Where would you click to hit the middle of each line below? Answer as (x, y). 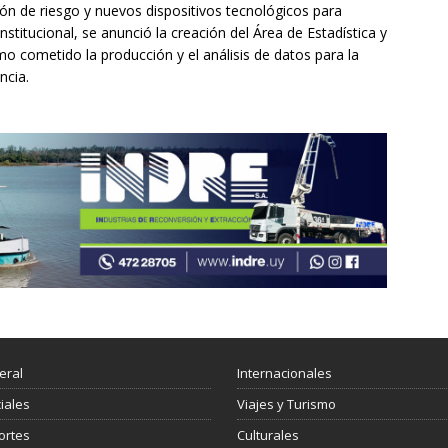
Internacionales (284, 373)
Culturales (267, 435)
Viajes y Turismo (286, 404)
